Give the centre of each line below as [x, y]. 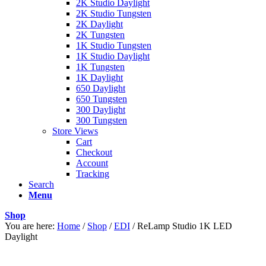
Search [41, 184]
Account [92, 163]
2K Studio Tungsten [114, 13]
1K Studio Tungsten [114, 45]
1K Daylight [99, 77]
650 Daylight [101, 88]
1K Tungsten [100, 67]
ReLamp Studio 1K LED [185, 226]
